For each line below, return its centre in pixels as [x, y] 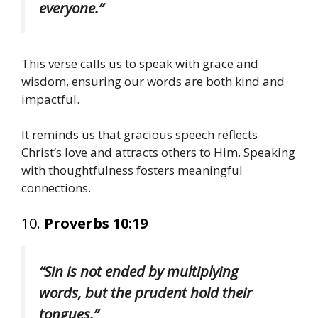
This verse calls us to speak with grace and [140, 63]
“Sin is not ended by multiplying [139, 271]
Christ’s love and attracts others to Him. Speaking [158, 153]
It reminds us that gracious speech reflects [139, 135]
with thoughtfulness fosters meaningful [132, 170]
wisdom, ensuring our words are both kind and [153, 81]
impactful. [50, 99]
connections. [56, 188]
